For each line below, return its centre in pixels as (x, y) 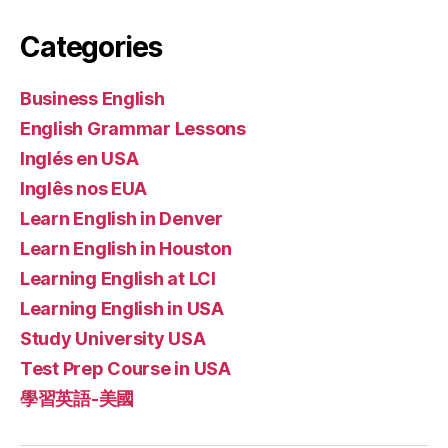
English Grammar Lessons (133, 129)
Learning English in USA (122, 309)
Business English (92, 99)
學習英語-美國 (77, 399)
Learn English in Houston (126, 249)
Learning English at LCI (118, 279)
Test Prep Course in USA (125, 369)
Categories (91, 47)
